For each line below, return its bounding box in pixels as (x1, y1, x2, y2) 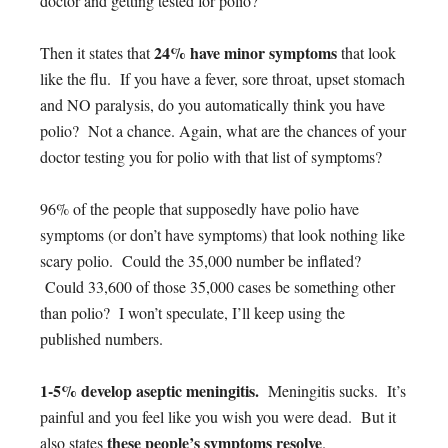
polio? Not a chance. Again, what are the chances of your (40, 119, 406, 141)
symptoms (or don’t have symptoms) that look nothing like (40, 223, 405, 245)
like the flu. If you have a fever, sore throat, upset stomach (40, 67, 405, 89)
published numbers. (40, 327, 168, 349)
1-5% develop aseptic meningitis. (40, 378, 259, 402)
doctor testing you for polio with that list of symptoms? (40, 145, 382, 167)
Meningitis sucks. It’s (259, 379, 406, 401)
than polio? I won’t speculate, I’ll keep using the (40, 301, 345, 323)
